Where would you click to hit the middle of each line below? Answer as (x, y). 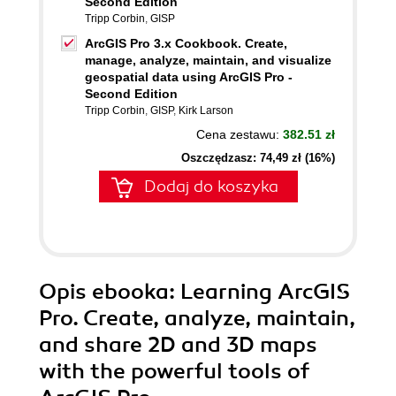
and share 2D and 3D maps (178, 345)
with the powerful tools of (174, 371)
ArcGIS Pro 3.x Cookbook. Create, (186, 43)
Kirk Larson (206, 110)
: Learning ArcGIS (259, 292)
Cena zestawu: (240, 134)
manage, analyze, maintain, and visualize (208, 60)
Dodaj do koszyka (211, 187)
